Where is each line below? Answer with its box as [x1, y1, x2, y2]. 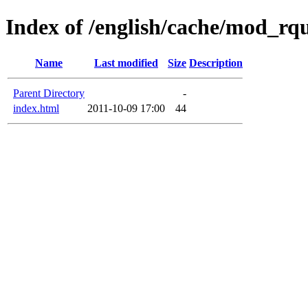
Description [189, 56, 243, 69]
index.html [13, 102, 59, 114]
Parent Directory [13, 87, 85, 99]
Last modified [94, 56, 158, 69]
